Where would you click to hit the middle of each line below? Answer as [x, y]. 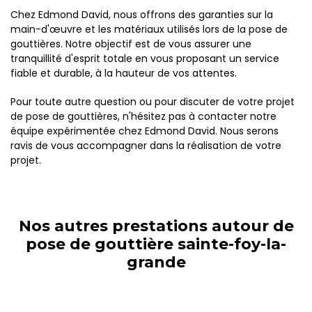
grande [156, 262]
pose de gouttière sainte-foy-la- [156, 244]
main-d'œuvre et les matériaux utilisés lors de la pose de [149, 29]
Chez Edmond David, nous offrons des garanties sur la [142, 15]
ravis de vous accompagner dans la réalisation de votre [146, 146]
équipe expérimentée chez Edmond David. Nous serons [145, 131]
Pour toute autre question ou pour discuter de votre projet [153, 102]
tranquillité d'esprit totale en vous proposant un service [145, 58]
